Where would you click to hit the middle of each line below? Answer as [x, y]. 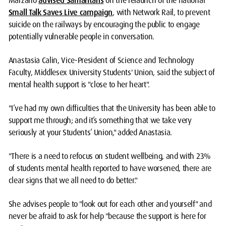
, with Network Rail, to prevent [161, 13]
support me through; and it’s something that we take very [100, 121]
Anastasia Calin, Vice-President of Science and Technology [101, 61]
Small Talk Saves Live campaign [61, 13]
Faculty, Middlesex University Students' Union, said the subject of [111, 73]
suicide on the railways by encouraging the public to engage [104, 25]
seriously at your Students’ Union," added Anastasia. [90, 133]
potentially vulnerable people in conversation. [81, 37]
